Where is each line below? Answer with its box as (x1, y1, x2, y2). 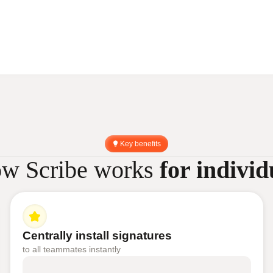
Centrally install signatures (22, 229, 172, 242)
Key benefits (120, 139, 161, 148)
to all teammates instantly (22, 244, 121, 254)
